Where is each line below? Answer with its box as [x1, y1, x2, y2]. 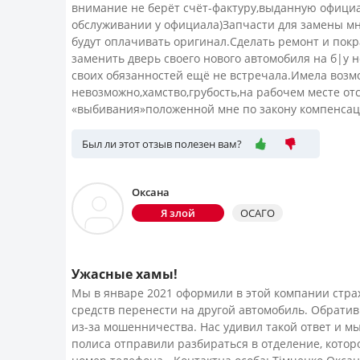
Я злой [161, 206, 195, 220]
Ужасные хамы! [72, 265, 178, 283]
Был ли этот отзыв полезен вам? [82, 137, 242, 151]
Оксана [132, 185, 170, 199]
